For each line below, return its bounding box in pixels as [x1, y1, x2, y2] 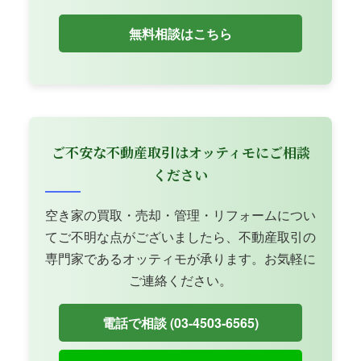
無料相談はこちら [128, 24, 232, 44]
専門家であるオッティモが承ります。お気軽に [45, 249, 316, 268]
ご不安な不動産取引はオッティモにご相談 [51, 142, 310, 163]
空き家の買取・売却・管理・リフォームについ [45, 205, 316, 225]
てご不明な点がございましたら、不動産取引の [45, 227, 316, 247]
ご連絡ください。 [129, 271, 232, 290]
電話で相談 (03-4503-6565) [102, 313, 259, 333]
